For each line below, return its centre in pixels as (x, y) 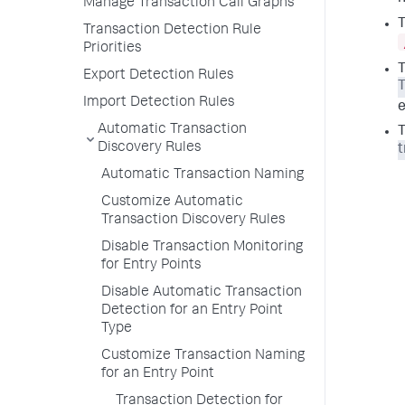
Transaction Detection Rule (172, 31)
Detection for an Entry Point (192, 311)
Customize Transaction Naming (203, 356)
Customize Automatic (172, 202)
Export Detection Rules (158, 76)
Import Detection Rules (159, 103)
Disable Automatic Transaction (202, 293)
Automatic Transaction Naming (202, 175)
